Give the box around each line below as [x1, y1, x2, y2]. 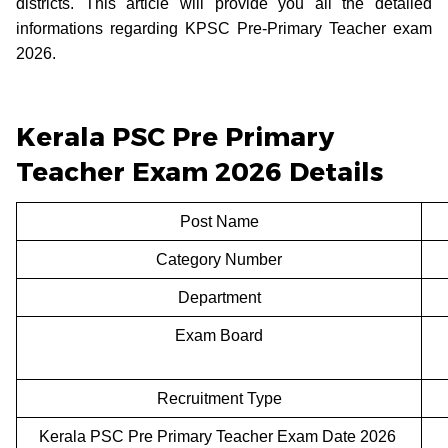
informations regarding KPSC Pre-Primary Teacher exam [16, 19, 432, 37]
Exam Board [175, 326, 263, 344]
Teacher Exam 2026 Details [16, 155, 383, 188]
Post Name [179, 212, 259, 230]
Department [177, 288, 261, 306]
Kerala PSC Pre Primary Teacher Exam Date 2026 [38, 427, 400, 445]
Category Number [156, 250, 282, 268]
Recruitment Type [156, 389, 282, 407]
